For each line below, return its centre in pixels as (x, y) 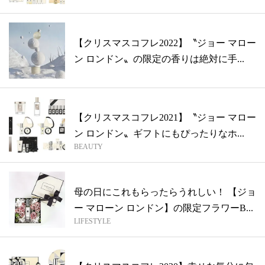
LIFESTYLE (92, 222)
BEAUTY (88, 147)
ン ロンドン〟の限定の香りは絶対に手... (159, 59)
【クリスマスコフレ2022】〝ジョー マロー (165, 43)
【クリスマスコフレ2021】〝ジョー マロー (165, 118)
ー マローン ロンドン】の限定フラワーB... (164, 208)
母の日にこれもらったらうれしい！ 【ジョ (165, 192)
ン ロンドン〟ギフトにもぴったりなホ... (159, 134)
